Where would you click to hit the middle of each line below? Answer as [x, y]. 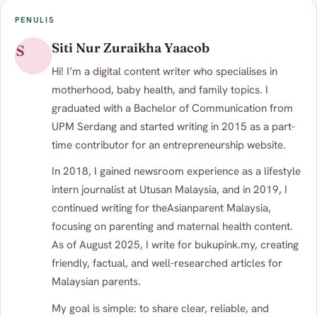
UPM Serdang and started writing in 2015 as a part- [173, 127]
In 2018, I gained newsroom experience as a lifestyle [176, 172]
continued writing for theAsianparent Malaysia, [161, 208]
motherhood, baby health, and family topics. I [160, 90]
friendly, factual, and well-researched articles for [167, 264]
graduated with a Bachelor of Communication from [172, 109]
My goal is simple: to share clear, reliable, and [160, 308]
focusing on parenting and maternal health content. [172, 227]
